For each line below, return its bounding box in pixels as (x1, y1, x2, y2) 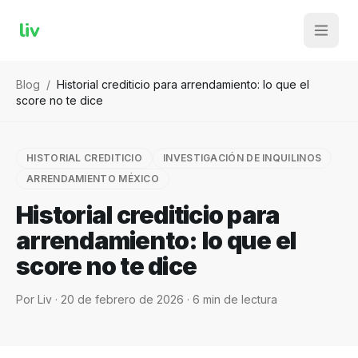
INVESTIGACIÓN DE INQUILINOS (163, 152, 322, 164)
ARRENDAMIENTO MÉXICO (26, 173, 159, 185)
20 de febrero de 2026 (61, 292, 184, 306)
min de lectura (200, 292, 277, 306)
